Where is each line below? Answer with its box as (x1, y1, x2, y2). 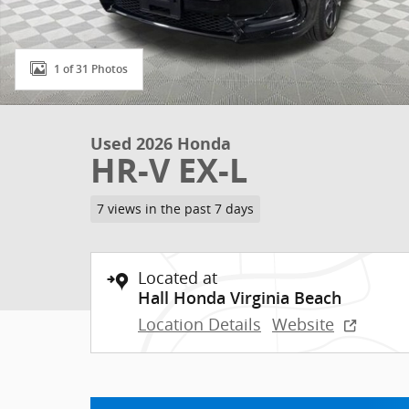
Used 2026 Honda (90, 132, 231, 155)
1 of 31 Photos (54, 62, 128, 76)
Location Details (138, 312, 261, 335)
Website (272, 312, 334, 335)
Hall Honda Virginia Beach (138, 288, 341, 308)
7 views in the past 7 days (96, 200, 254, 217)
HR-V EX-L (90, 148, 247, 193)
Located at (138, 266, 217, 288)
